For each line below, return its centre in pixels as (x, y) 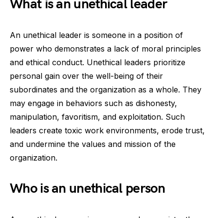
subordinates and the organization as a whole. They (106, 90)
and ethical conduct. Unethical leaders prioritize (98, 62)
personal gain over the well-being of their (86, 76)
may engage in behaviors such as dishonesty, (93, 103)
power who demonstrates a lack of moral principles (105, 49)
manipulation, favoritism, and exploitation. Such (97, 117)
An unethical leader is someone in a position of (96, 35)
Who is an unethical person (87, 189)
